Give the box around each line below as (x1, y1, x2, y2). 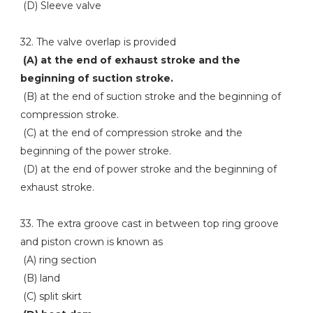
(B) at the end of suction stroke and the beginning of (20, 90, 281, 103)
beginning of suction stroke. (20, 72, 173, 85)
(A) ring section (20, 254, 96, 266)
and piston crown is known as (20, 235, 163, 248)
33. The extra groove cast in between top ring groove (20, 217, 279, 230)
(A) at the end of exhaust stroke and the (20, 54, 240, 66)
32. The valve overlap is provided (20, 36, 176, 48)
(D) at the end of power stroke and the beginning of (20, 163, 277, 175)
